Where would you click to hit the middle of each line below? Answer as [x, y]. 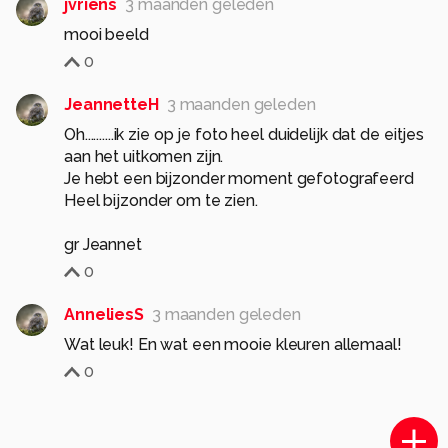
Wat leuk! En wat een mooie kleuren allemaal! [233, 344]
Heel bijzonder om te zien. [161, 200]
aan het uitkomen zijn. [144, 156]
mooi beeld [106, 34]
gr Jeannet [103, 244]
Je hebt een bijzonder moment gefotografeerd [239, 178]
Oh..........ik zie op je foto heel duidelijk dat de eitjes [244, 134]
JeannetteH [111, 104]
